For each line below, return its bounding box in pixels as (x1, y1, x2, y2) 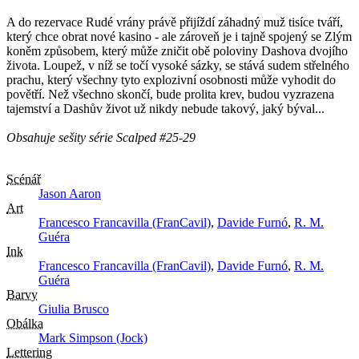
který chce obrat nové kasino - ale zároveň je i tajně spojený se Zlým (6, 30, 352, 44)
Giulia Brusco (38, 302, 109, 317)
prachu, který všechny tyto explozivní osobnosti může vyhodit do (6, 73, 336, 87)
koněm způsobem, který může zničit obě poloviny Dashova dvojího (6, 44, 348, 58)
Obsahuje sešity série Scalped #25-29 (6, 131, 196, 145)
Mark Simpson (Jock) (38, 331, 147, 345)
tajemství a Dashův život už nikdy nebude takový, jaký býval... (6, 102, 325, 116)
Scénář (6, 172, 41, 187)
